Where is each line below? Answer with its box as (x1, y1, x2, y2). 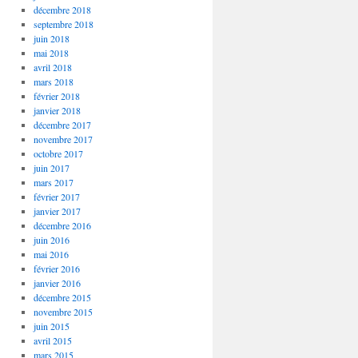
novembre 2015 (33, 305, 93, 318)
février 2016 (33, 262, 80, 275)
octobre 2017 (33, 147, 83, 160)
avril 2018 (33, 61, 72, 74)
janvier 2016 (33, 276, 81, 289)
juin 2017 (33, 161, 70, 174)
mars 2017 (33, 176, 74, 189)
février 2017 (33, 190, 80, 203)
